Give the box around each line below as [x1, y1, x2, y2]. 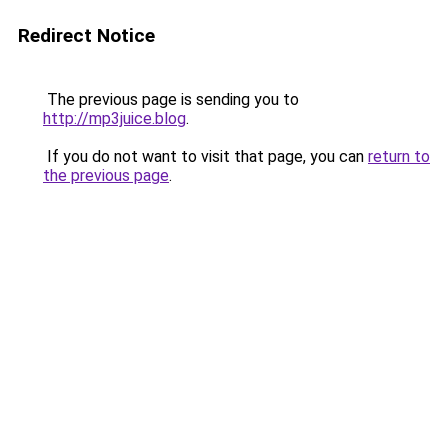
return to [368, 147, 430, 166]
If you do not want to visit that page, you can [43, 147, 368, 166]
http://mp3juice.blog [43, 109, 186, 128]
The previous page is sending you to [43, 90, 299, 109]
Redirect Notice [18, 24, 155, 47]
